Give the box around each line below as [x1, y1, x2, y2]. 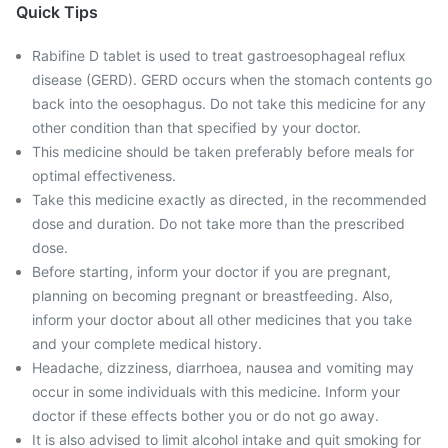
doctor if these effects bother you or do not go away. [32, 407, 379, 424]
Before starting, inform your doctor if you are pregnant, [32, 263, 391, 280]
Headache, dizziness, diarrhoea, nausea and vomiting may [32, 359, 414, 376]
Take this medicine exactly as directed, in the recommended [32, 191, 427, 208]
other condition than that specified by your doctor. [32, 119, 361, 136]
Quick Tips [16, 2, 98, 22]
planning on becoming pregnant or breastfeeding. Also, [32, 287, 393, 304]
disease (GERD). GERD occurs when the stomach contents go [32, 71, 432, 88]
